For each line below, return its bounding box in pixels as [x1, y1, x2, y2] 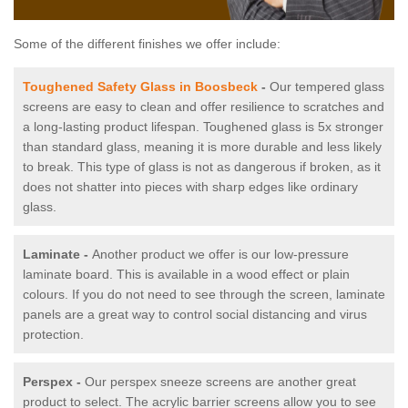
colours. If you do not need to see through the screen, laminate [23, 287, 385, 302]
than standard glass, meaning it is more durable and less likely [23, 139, 382, 155]
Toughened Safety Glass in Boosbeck [23, 79, 258, 95]
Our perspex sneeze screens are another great [85, 374, 356, 390]
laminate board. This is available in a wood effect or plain [23, 267, 350, 282]
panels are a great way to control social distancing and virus [23, 307, 367, 322]
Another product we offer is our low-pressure [92, 247, 349, 262]
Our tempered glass [270, 79, 384, 95]
